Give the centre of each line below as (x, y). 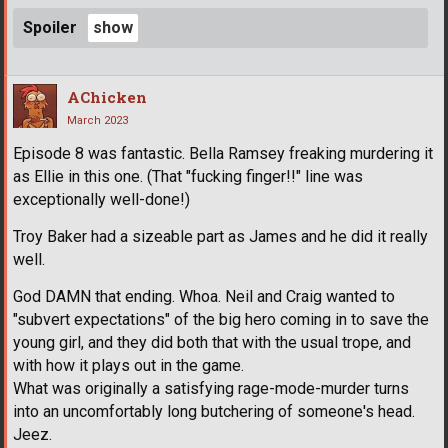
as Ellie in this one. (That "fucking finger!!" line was (188, 176)
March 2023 (97, 120)
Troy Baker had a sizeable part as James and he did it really (220, 236)
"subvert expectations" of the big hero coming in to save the (221, 319)
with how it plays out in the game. (128, 365)
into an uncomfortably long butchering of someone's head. (214, 411)
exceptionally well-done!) (101, 199)
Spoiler (50, 27)
